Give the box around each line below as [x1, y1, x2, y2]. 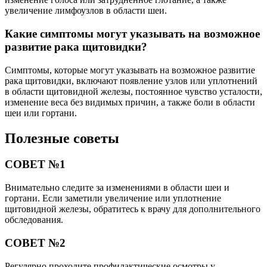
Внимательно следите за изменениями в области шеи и [5, 182, 229, 193]
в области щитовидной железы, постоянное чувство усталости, [5, 86, 262, 97]
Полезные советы [5, 130, 119, 146]
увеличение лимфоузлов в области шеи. [5, 5, 167, 16]
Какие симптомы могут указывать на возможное [5, 27, 260, 40]
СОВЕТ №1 [5, 158, 66, 171]
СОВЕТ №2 [5, 236, 66, 249]
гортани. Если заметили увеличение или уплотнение [5, 193, 221, 204]
